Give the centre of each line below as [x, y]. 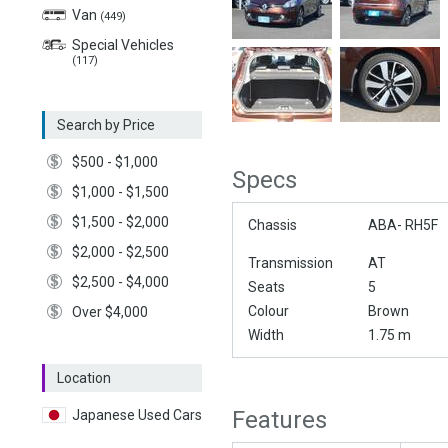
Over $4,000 [110, 312]
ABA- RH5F [403, 225]
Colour [268, 311]
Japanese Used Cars [137, 415]
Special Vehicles [123, 45]
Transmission [290, 263]
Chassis [272, 225]
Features [279, 420]
